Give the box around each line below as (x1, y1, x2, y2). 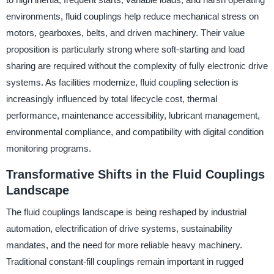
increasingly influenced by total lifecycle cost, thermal (6, 93, 217, 104)
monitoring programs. (6, 143, 91, 154)
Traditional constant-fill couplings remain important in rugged (6, 256, 243, 267)
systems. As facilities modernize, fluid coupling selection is (6, 76, 239, 87)
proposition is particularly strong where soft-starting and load (6, 43, 245, 54)
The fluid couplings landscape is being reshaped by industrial (6, 207, 246, 218)
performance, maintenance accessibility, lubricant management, (6, 109, 260, 120)
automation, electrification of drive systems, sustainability (6, 223, 232, 234)
